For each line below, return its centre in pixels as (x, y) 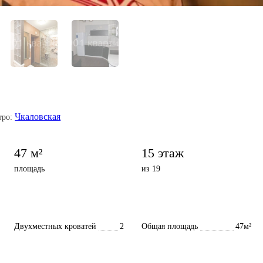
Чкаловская (38, 116)
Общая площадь (170, 226)
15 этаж (163, 153)
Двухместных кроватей (55, 226)
